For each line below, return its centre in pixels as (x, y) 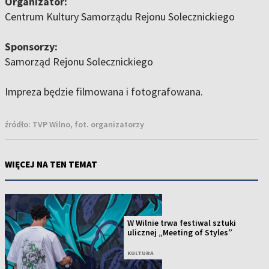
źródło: (19, 125)
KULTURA (141, 253)
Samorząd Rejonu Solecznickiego (79, 62)
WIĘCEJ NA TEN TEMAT (51, 165)
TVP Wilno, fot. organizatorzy (88, 125)
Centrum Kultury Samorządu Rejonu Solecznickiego (120, 17)
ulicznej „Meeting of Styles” (180, 233)
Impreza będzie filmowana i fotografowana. (104, 92)
